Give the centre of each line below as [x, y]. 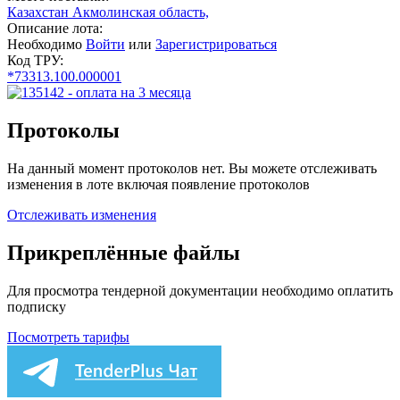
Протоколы [63, 131]
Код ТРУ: [35, 61]
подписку [37, 306]
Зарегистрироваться [216, 45]
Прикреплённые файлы [124, 252]
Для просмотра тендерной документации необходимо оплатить [200, 290]
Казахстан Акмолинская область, [108, 12]
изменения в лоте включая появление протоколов [158, 185]
